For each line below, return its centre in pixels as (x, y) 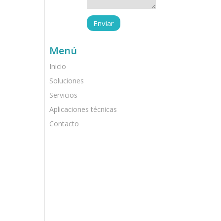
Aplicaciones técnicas (83, 109)
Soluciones (67, 81)
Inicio (58, 66)
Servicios (63, 95)
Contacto (64, 124)
